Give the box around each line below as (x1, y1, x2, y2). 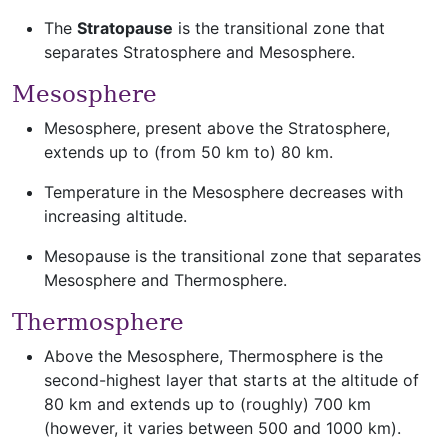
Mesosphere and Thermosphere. (44, 270, 287, 290)
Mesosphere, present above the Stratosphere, (44, 118, 390, 138)
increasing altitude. (44, 206, 187, 226)
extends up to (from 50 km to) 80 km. (44, 142, 333, 162)
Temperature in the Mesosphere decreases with (44, 182, 403, 202)
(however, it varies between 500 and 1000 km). (44, 418, 401, 438)
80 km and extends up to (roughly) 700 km (44, 394, 371, 414)
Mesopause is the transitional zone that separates (44, 246, 421, 266)
